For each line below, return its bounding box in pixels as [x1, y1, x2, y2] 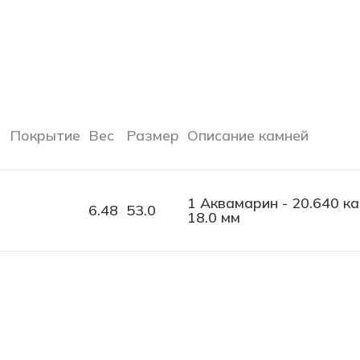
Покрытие [10, 126, 80, 145]
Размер [126, 126, 179, 145]
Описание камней [187, 126, 309, 145]
